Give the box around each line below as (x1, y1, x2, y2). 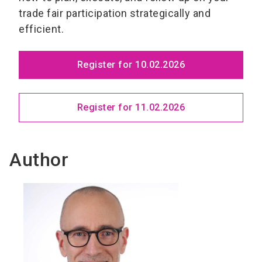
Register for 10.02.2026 (77, 59, 185, 71)
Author (9, 149, 68, 171)
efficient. (19, 23, 64, 36)
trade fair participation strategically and (19, 7, 211, 20)
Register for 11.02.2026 (77, 102, 185, 113)
